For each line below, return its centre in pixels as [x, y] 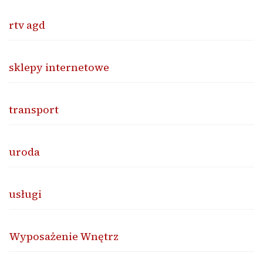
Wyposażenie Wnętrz [64, 236]
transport [34, 109]
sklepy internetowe [59, 67]
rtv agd [27, 25]
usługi [25, 194]
